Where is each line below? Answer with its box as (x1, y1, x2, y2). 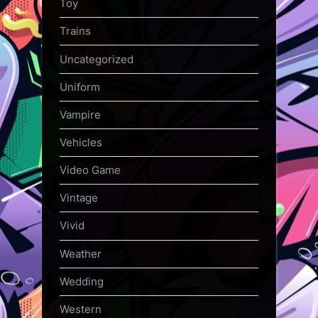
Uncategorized (60, 52, 133, 66)
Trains (60, 24, 91, 38)
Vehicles (60, 136, 102, 149)
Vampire (60, 107, 101, 121)
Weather (60, 246, 102, 261)
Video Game (60, 163, 121, 177)
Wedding (60, 274, 104, 288)
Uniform (60, 79, 100, 94)
